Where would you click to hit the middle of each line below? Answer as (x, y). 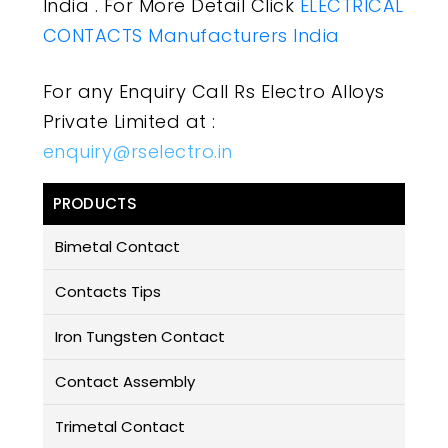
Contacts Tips (107, 292)
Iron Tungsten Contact (139, 337)
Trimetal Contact (119, 427)
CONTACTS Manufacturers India (191, 36)
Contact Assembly (124, 382)
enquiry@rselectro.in (137, 152)
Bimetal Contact (117, 247)
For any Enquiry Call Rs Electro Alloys (213, 92)
